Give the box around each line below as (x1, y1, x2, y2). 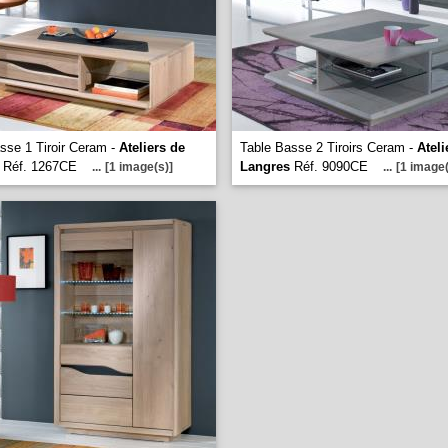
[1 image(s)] (105, 160, 173, 174)
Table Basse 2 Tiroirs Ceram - (240, 140, 417, 155)
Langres (240, 159, 290, 174)
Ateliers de (119, 140, 185, 155)
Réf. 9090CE (290, 159, 372, 174)
